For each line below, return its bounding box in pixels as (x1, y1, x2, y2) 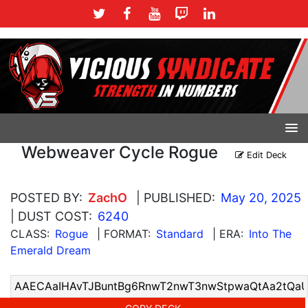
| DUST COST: (10, 208, 92, 223)
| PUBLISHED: (136, 190, 215, 205)
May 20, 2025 (221, 190, 301, 205)
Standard (156, 226, 203, 241)
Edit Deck (244, 149, 287, 160)
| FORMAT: (97, 226, 151, 241)
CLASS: (10, 226, 49, 241)
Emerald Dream (10, 243, 91, 257)
